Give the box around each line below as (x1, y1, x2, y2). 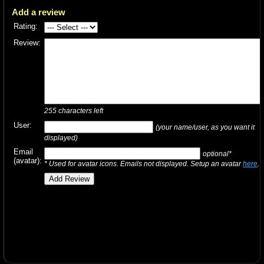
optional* (203, 149, 232, 157)
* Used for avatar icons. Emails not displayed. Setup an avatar (44, 159, 243, 167)
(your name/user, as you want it (156, 123, 255, 131)
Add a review (12, 6, 66, 17)
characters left (57, 107, 104, 115)
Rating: (14, 21, 38, 31)
